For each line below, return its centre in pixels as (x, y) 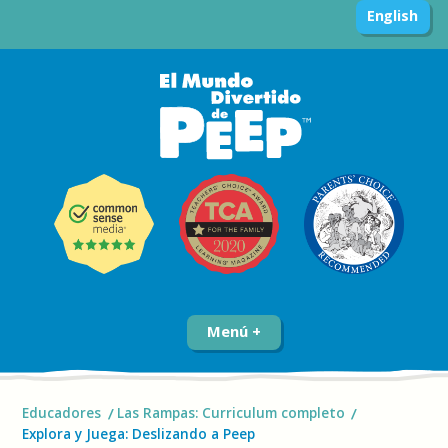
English (392, 15)
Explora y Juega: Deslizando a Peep (141, 434)
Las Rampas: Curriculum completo (230, 413)
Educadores (62, 413)
